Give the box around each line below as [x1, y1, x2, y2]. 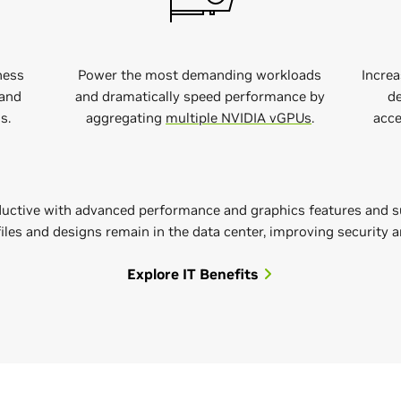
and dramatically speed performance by [74, 87, 325, 105]
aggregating [85, 108, 166, 126]
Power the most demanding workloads [78, 65, 322, 83]
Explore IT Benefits [126, 264, 258, 283]
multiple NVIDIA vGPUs [165, 108, 311, 126]
